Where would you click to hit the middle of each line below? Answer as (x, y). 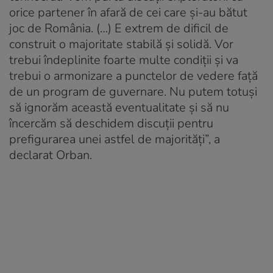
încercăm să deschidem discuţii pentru (111, 123)
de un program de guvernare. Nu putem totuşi (133, 91)
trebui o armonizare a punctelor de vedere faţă (133, 76)
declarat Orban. (51, 155)
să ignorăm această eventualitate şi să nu (119, 107)
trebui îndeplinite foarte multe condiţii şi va (124, 60)
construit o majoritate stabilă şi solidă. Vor (121, 44)
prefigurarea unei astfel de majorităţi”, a (115, 139)
